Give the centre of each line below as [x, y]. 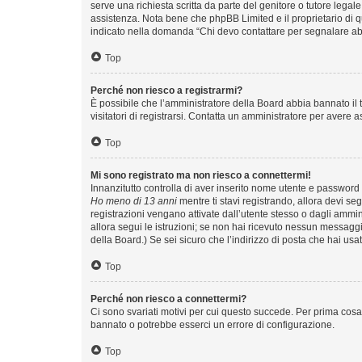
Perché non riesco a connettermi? [168, 299]
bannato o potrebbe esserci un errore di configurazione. [213, 324]
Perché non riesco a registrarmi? [166, 90]
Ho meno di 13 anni [134, 201]
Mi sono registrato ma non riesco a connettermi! [201, 175]
